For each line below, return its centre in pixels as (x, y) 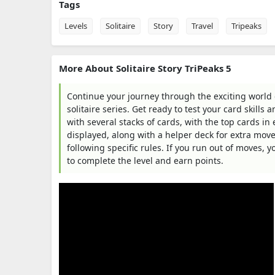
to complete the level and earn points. (145, 161)
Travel (202, 26)
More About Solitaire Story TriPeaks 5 (145, 68)
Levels (76, 26)
